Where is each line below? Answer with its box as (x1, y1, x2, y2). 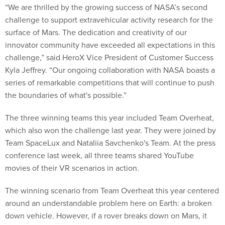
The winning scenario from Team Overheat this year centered (5, 184, 219, 196)
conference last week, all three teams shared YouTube (5, 149, 194, 161)
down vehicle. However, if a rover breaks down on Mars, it (5, 209, 207, 221)
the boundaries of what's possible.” (5, 89, 127, 100)
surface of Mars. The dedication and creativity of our (5, 26, 187, 38)
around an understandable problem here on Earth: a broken (5, 197, 212, 208)
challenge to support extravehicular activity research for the (5, 14, 213, 25)
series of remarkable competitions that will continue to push (5, 76, 214, 88)
